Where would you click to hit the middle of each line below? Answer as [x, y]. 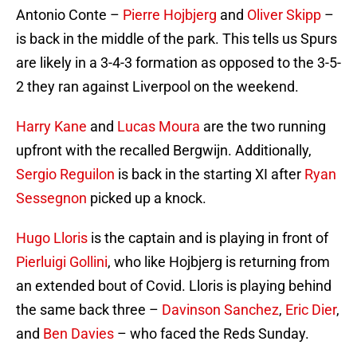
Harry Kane [51, 119]
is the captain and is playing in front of [208, 230]
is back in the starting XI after [210, 167]
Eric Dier [311, 302]
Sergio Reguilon [65, 167]
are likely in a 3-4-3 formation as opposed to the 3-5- [178, 55]
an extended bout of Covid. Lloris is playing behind [174, 278]
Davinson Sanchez [220, 302]
